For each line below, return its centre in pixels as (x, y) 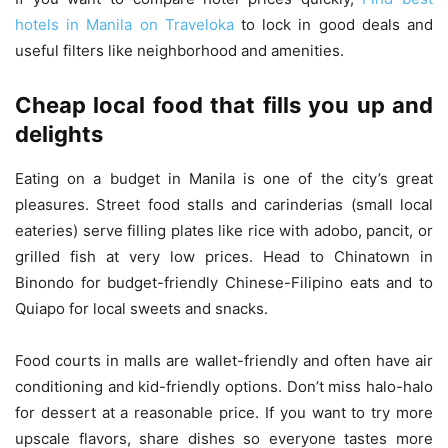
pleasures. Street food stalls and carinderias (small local (224, 204)
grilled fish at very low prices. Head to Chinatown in (224, 256)
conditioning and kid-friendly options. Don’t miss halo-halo (224, 386)
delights (59, 133)
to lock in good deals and (333, 24)
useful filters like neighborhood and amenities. (179, 50)
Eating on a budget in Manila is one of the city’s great (224, 178)
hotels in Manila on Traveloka (124, 24)
